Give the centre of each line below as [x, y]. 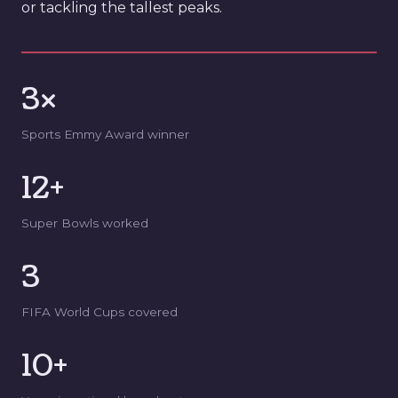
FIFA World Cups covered [99, 312]
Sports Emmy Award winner [105, 135]
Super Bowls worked [85, 223]
